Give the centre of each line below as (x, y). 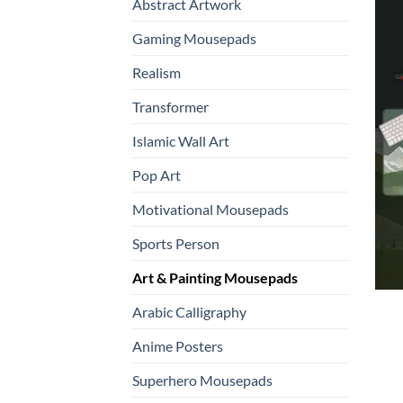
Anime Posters (178, 345)
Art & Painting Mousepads (215, 277)
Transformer (170, 106)
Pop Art (157, 175)
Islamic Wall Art (181, 140)
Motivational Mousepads (210, 209)
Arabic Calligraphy (189, 311)
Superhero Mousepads (202, 380)
